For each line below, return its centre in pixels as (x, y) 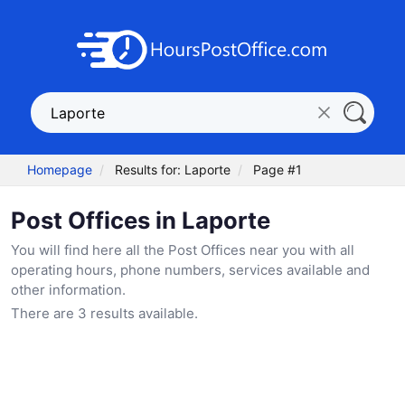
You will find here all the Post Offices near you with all (183, 250)
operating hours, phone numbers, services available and (190, 269)
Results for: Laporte (173, 170)
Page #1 (278, 170)
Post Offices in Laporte (141, 220)
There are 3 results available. (104, 313)
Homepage (60, 170)
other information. (68, 289)
